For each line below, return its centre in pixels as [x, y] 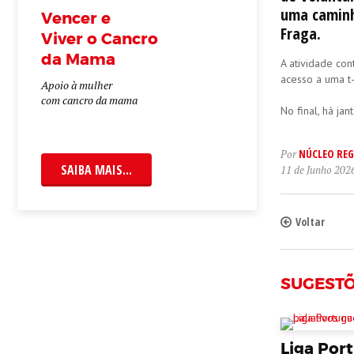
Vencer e [76, 18]
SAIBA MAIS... [96, 170]
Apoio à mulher [78, 85]
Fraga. [300, 34]
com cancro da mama [89, 100]
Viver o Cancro [100, 39]
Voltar [310, 222]
